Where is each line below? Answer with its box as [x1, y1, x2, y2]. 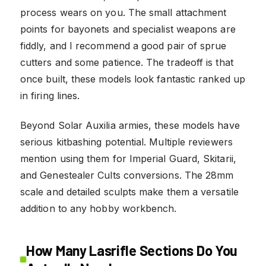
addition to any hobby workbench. [20, 202, 177, 214]
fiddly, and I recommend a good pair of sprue [20, 39, 227, 52]
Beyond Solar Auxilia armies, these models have [20, 119, 240, 131]
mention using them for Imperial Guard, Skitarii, [20, 152, 236, 164]
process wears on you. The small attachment [20, 6, 227, 18]
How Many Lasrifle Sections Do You [26, 241, 238, 259]
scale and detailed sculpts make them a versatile [20, 185, 239, 198]
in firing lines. [20, 89, 80, 102]
